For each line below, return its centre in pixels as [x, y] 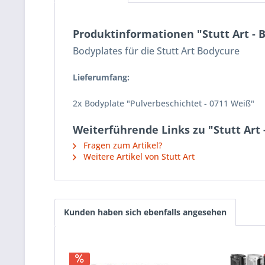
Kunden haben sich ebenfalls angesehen [145, 212]
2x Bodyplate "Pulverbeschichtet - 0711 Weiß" [164, 104]
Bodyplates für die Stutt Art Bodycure [156, 51]
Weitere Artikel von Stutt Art [138, 157]
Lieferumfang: [101, 77]
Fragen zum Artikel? [122, 146]
